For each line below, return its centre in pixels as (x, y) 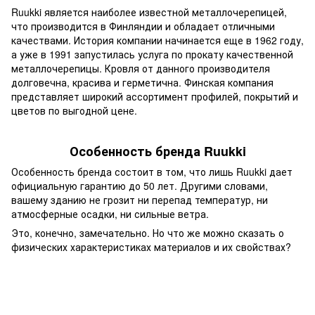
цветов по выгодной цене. (74, 110)
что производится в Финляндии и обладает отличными (143, 26)
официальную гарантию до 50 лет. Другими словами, (140, 186)
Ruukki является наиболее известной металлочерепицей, (149, 12)
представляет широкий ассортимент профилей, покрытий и (155, 96)
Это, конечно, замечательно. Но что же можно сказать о (148, 233)
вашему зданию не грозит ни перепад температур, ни (140, 200)
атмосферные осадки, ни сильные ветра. (110, 214)
